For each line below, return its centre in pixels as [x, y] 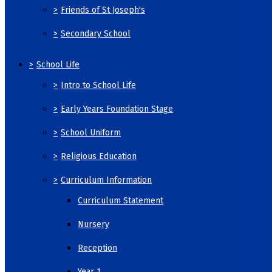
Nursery [93, 224]
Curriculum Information [106, 180]
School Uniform [91, 132]
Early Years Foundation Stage [117, 109]
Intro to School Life [98, 85]
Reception [97, 248]
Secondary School [96, 33]
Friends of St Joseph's [103, 10]
